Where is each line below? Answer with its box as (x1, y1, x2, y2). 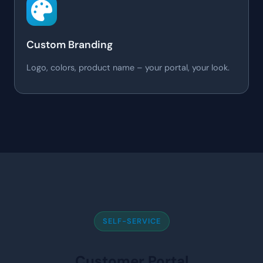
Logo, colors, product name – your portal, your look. (26, 62, 230, 73)
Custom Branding (26, 38, 113, 51)
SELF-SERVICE (102, 215, 161, 226)
